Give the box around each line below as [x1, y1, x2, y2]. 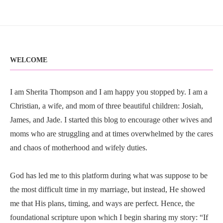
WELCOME [10, 56, 47, 64]
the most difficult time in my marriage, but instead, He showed [10, 185, 205, 194]
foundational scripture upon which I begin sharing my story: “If [10, 213, 208, 222]
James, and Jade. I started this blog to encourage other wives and [10, 115, 212, 124]
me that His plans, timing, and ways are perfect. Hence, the [10, 199, 195, 208]
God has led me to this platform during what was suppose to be [10, 171, 208, 180]
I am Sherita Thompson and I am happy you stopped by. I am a [10, 88, 208, 96]
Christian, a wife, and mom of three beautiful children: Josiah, [10, 102, 203, 110]
